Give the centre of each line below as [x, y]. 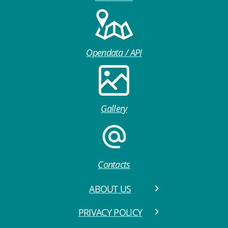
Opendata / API [114, 53]
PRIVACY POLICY [110, 212]
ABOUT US [110, 189]
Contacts [114, 165]
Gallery [114, 109]
